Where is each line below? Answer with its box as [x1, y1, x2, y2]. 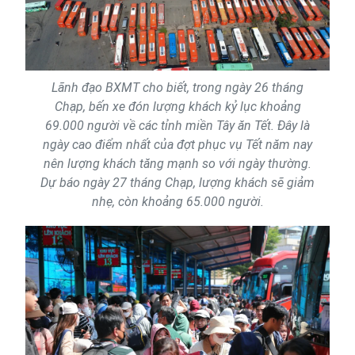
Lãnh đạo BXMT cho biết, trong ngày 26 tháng [52, 79, 303, 95]
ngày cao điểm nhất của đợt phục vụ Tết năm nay [43, 136, 312, 152]
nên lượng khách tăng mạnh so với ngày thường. [44, 155, 311, 171]
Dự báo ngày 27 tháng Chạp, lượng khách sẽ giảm [40, 174, 315, 190]
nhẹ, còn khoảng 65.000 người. [91, 193, 264, 209]
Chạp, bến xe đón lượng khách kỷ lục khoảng [54, 98, 301, 114]
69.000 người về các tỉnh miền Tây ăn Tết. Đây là [45, 117, 310, 133]
